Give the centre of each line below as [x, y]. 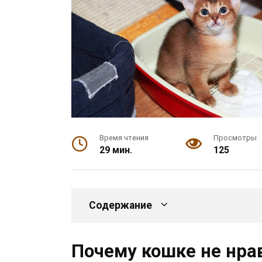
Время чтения [124, 138]
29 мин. [116, 150]
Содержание [120, 206]
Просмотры [235, 138]
